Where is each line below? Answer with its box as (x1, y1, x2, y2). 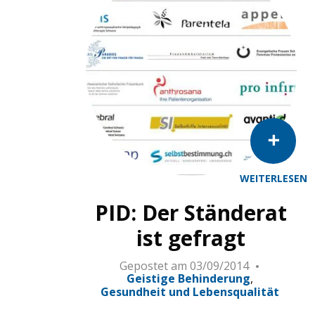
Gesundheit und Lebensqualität (100, 283, 279, 300)
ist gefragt (136, 224, 246, 253)
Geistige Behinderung (126, 271, 250, 287)
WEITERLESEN (239, 172, 307, 186)
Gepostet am (119, 258, 187, 274)
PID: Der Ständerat (95, 198, 288, 228)
